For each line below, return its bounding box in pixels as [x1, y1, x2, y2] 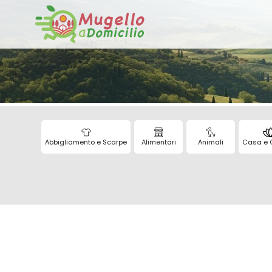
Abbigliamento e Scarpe [45, 137, 127, 147]
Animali [198, 137, 223, 147]
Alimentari [141, 137, 176, 147]
